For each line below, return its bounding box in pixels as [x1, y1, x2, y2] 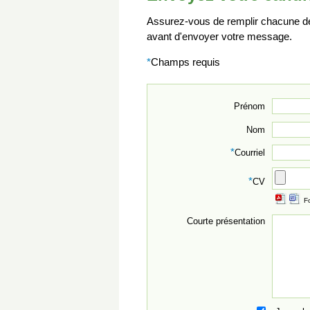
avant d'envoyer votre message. [147, 30, 292, 43]
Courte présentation [187, 215, 265, 226]
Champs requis [151, 56, 220, 69]
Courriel [235, 147, 265, 158]
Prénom [234, 101, 265, 112]
